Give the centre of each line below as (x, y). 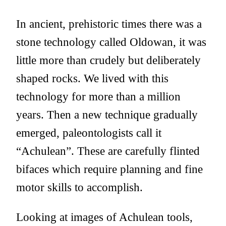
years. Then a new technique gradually (107, 115)
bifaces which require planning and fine (109, 169)
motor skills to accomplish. (79, 187)
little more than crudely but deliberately (108, 60)
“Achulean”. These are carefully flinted (108, 151)
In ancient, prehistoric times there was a (109, 24)
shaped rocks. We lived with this (92, 78)
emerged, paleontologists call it (89, 133)
